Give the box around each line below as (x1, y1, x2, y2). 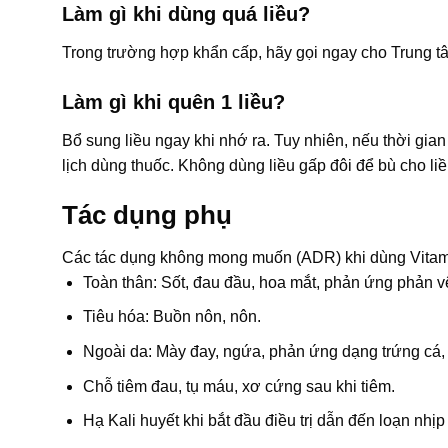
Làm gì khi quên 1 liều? (62, 91, 285, 114)
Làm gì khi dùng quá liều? (62, 3, 310, 26)
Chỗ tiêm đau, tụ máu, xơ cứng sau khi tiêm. (82, 377, 395, 395)
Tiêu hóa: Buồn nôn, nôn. (82, 308, 261, 326)
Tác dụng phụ (62, 200, 232, 229)
